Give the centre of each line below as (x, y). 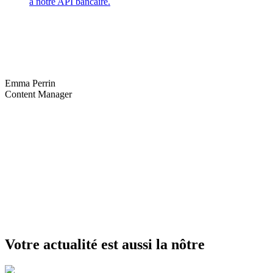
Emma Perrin (30, 83)
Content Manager (38, 94)
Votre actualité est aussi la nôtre (105, 245)
